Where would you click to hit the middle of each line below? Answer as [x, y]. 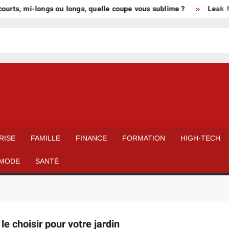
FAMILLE [46, 138]
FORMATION [144, 138]
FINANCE [91, 138]
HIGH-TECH [201, 138]
